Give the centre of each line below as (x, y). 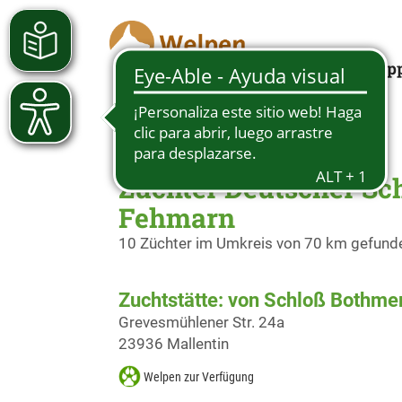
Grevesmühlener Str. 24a (201, 322)
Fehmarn (177, 218)
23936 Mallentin (174, 344)
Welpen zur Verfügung (199, 377)
